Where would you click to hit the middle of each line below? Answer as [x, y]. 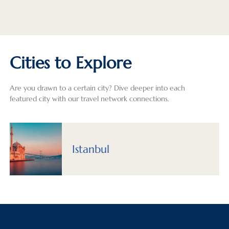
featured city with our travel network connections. [89, 99]
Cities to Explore [70, 63]
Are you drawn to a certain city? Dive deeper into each [97, 88]
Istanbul [91, 150]
